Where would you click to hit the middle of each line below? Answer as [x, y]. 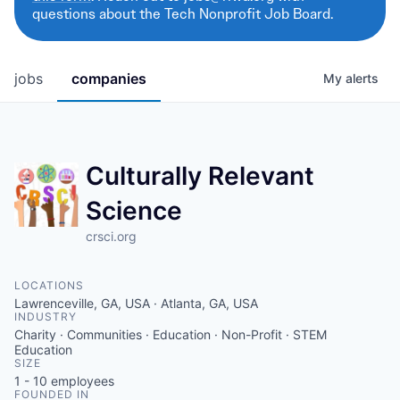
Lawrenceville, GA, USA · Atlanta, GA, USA [136, 303]
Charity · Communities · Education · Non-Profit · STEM [171, 334]
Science [134, 211]
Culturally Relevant [200, 176]
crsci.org [112, 236]
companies [109, 79]
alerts [362, 78]
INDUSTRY [46, 317]
